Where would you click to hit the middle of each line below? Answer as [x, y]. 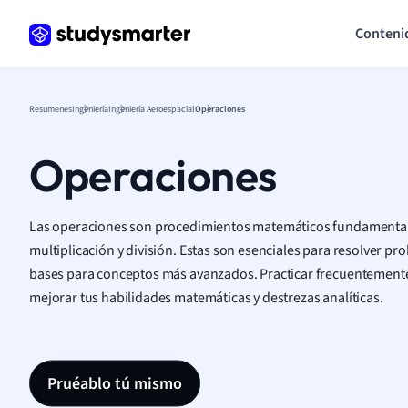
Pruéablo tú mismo [115, 383]
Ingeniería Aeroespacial [152, 108]
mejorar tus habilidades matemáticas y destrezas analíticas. [206, 297]
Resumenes [51, 108]
